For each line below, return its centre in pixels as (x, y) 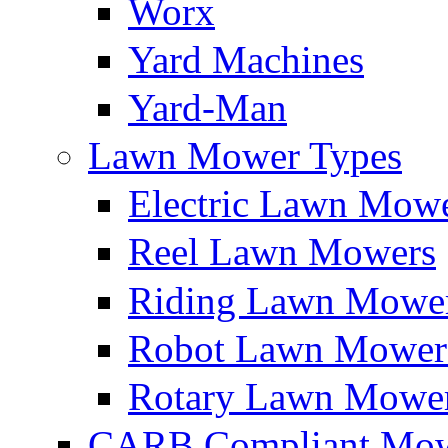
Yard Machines (246, 59)
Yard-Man (207, 107)
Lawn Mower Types (245, 156)
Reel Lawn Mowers (282, 252)
